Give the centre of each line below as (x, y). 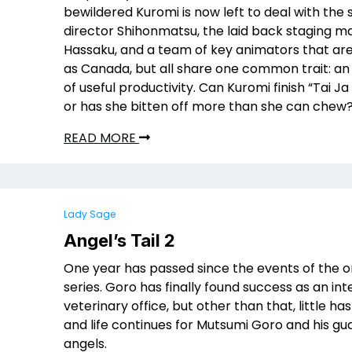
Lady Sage (90, 214)
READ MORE (101, 138)
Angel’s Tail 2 (119, 240)
